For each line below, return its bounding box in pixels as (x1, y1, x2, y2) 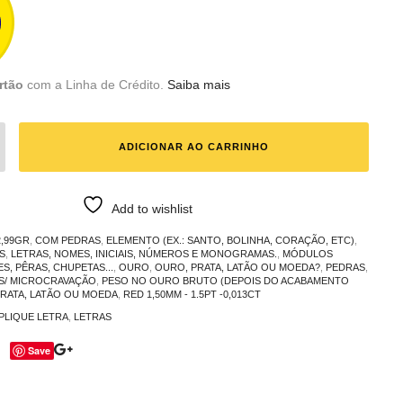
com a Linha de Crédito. (22, 76, 164, 92)
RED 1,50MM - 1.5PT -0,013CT (122, 288, 261, 300)
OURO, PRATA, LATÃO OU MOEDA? (154, 261, 320, 273)
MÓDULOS (282, 247, 333, 259)
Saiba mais (166, 76, 230, 92)
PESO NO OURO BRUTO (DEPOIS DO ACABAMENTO (101, 274, 349, 286)
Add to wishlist (112, 201, 193, 216)
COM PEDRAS (34, 234, 101, 246)
